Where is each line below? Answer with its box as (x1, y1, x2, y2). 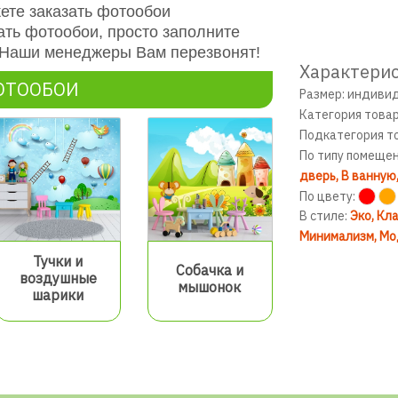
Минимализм (298, 228, 374, 244)
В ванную (340, 168, 396, 184)
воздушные (19, 269, 97, 288)
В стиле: (298, 208, 350, 224)
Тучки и (33, 252, 84, 271)
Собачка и (175, 260, 243, 279)
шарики (32, 286, 84, 305)
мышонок (178, 277, 242, 296)
